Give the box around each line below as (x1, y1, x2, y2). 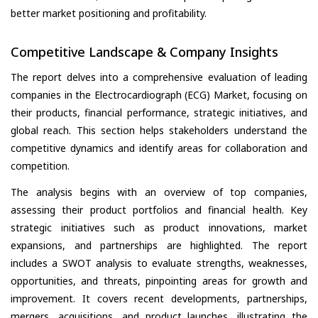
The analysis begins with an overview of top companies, (11, 185, 307, 199)
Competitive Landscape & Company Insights (11, 43, 278, 61)
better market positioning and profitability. (11, 6, 207, 21)
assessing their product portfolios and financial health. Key (11, 203, 307, 217)
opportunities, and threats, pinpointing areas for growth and (11, 274, 307, 288)
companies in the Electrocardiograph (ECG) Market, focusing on (11, 88, 307, 102)
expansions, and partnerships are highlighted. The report (11, 238, 307, 253)
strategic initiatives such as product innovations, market (11, 221, 307, 235)
